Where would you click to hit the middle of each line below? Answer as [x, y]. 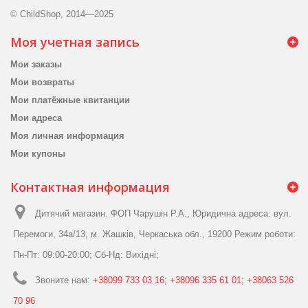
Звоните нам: [64, 280]
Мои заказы [36, 65]
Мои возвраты [42, 82]
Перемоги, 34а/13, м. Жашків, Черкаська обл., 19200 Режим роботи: [154, 234]
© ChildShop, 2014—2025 [62, 14]
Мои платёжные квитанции [70, 100]
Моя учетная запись [75, 42]
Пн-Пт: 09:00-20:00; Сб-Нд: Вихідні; [86, 255]
